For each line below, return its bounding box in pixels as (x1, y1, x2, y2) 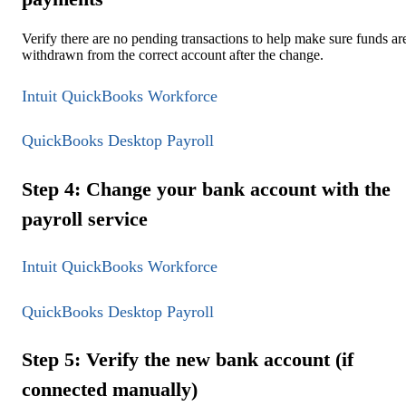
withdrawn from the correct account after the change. (22, 46, 324, 63)
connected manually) (22, 378, 198, 401)
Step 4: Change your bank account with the (22, 177, 391, 200)
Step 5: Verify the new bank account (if (22, 348, 353, 372)
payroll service (22, 207, 148, 230)
